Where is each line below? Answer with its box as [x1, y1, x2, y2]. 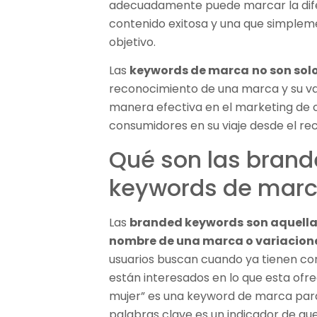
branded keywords [129, 214, 244, 231]
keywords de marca [129, 62, 250, 79]
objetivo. [109, 34, 156, 50]
